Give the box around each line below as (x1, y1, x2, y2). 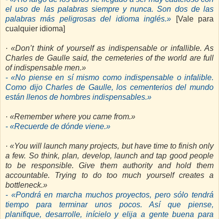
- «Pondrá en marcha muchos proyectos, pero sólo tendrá (5, 191, 214, 199)
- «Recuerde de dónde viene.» (5, 122, 110, 131)
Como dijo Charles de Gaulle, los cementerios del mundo (5, 83, 214, 92)
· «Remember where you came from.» (5, 112, 135, 121)
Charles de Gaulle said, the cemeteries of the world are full (5, 54, 214, 63)
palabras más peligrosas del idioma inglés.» (5, 15, 172, 23)
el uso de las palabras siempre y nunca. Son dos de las (5, 5, 214, 14)
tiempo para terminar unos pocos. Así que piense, (5, 200, 214, 209)
